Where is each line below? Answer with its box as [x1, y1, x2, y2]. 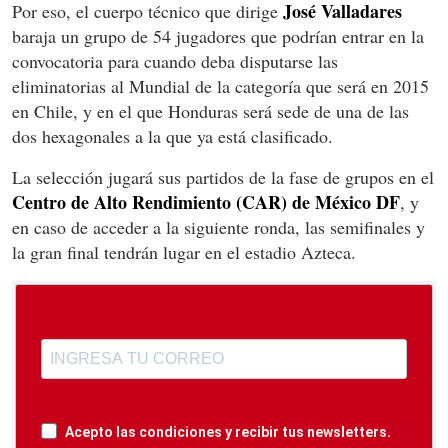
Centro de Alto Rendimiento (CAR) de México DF [12, 188, 400, 215]
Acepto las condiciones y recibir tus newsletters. [65, 423, 391, 440]
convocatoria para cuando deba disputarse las [12, 48, 338, 73]
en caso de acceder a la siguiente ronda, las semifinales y [12, 214, 425, 239]
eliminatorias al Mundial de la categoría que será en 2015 [12, 73, 429, 98]
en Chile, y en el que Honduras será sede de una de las [12, 98, 409, 123]
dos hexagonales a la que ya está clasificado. [12, 123, 333, 148]
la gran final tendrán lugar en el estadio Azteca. [12, 239, 356, 264]
